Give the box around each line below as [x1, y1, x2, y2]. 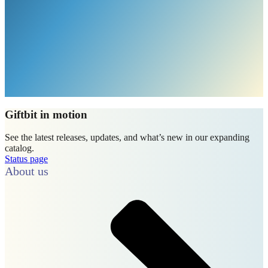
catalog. [5, 143, 34, 154]
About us [5, 165, 48, 178]
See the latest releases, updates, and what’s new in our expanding [5, 132, 249, 143]
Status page [5, 154, 48, 165]
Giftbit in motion [5, 108, 87, 121]
